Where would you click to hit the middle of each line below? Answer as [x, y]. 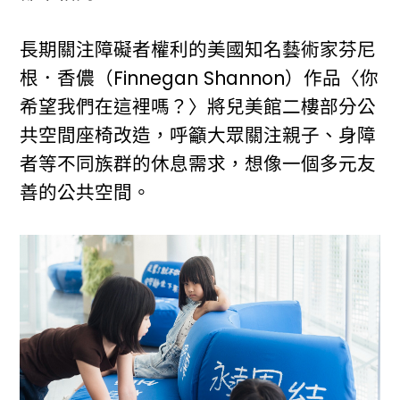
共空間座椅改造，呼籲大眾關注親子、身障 [198, 135]
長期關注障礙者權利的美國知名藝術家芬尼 [198, 50]
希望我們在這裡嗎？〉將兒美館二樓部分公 [198, 107]
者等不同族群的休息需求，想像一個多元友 [198, 164]
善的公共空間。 [86, 192]
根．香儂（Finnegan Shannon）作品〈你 [200, 78]
